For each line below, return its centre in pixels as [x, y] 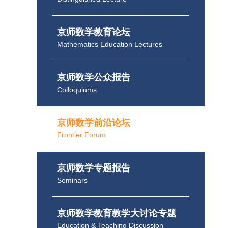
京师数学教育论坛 [94, 32]
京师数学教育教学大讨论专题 [117, 213]
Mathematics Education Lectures [110, 44]
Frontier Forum [81, 135]
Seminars [72, 180]
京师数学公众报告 [94, 77]
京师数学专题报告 [94, 168]
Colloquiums [77, 90]
